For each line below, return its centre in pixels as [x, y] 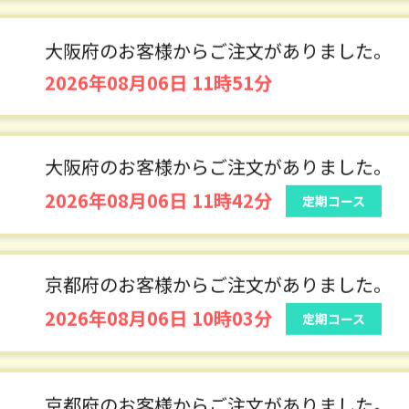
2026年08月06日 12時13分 [158, 82]
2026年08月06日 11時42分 [158, 319]
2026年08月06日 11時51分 [158, 200]
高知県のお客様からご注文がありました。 [218, 50]
